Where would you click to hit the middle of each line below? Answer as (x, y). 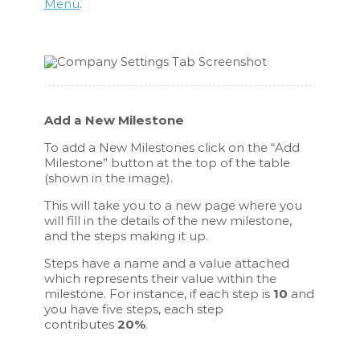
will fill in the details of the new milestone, (168, 220)
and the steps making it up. (127, 235)
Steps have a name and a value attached (167, 263)
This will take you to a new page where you (174, 205)
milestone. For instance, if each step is (159, 293)
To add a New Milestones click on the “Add (172, 147)
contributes (81, 324)
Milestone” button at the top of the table (168, 162)
